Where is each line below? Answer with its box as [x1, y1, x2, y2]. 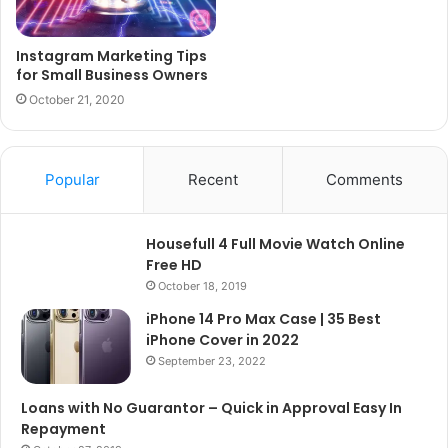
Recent [187, 169, 238, 189]
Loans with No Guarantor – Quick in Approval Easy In [21, 397, 402, 418]
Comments [326, 169, 404, 189]
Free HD [146, 254, 202, 275]
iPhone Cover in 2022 [146, 329, 299, 350]
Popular [44, 169, 100, 189]
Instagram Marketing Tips [16, 45, 207, 66]
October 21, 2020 [29, 91, 125, 107]
